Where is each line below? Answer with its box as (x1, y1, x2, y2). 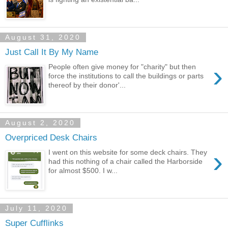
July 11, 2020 (5, 204, 68, 213)
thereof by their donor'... (48, 80, 126, 89)
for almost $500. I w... (48, 166, 118, 175)
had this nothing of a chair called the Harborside (48, 157, 203, 165)
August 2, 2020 (5, 119, 75, 127)
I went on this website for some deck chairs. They (48, 148, 208, 156)
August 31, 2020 (5, 33, 81, 42)
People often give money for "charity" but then (48, 62, 196, 71)
